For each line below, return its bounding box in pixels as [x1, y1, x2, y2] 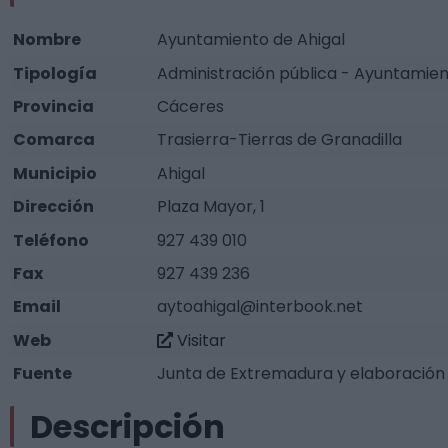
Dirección [13, 195, 95, 219]
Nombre [13, 28, 82, 52]
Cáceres [157, 95, 225, 119]
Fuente [13, 362, 73, 386]
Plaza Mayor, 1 [157, 195, 266, 219]
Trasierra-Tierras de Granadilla [157, 128, 403, 152]
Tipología [13, 61, 98, 85]
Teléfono [13, 228, 90, 252]
